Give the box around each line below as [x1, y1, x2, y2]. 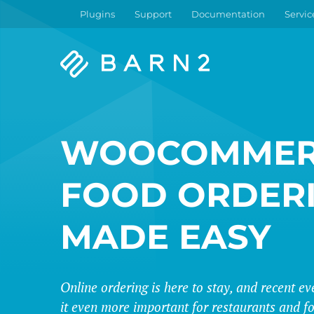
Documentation [191, 8, 265, 20]
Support [135, 8, 172, 20]
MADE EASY [60, 217, 271, 257]
